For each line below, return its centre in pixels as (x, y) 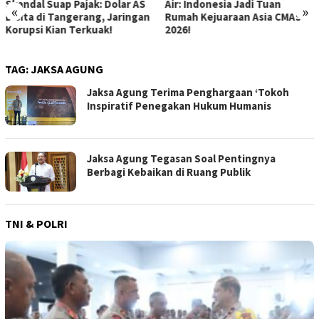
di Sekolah (190, 30)
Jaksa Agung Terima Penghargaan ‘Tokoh (188, 93)
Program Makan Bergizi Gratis (237, 17)
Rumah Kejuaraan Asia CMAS (73, 17)
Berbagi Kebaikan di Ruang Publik (169, 172)
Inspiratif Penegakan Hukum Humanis (179, 106)
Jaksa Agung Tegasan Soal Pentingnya (181, 159)
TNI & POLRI (36, 224)
